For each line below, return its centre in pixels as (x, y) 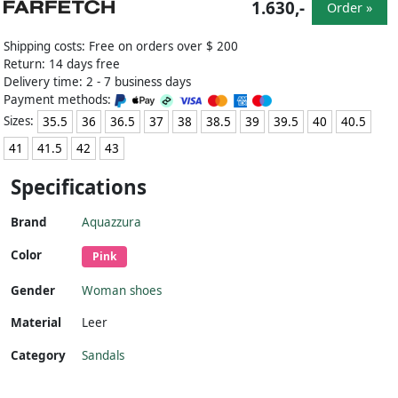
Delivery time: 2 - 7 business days (97, 82)
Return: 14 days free (62, 64)
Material (36, 323)
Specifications (79, 187)
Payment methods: (59, 100)
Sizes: (20, 120)
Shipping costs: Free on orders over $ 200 (121, 47)
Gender (33, 291)
